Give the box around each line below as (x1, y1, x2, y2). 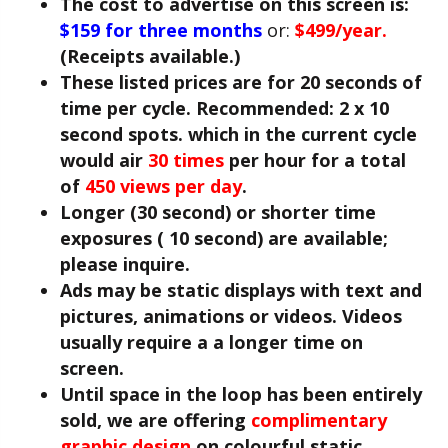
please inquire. (60, 251, 190, 276)
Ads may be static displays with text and (60, 277, 422, 302)
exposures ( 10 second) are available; (60, 225, 388, 250)
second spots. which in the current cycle (60, 121, 417, 146)
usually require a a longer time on (60, 329, 363, 354)
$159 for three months (60, 17, 262, 42)
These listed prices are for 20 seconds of (60, 69, 422, 94)
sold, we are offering (60, 407, 251, 432)
